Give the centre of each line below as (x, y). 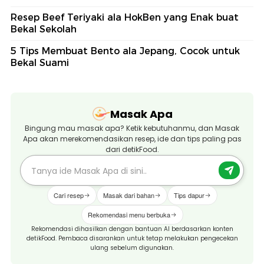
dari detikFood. (132, 150)
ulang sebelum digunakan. (132, 248)
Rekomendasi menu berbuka (129, 215)
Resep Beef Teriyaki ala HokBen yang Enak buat (125, 18)
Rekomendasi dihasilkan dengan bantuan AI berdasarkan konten (132, 229)
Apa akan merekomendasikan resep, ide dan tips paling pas (132, 139)
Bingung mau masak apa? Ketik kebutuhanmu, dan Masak (132, 128)
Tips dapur (189, 195)
